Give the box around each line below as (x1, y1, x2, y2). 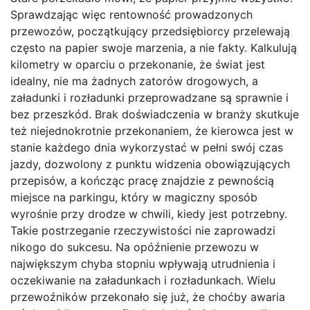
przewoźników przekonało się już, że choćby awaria (10, 290, 285, 304)
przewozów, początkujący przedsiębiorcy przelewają (10, 24, 290, 38)
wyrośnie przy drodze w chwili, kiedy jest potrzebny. (10, 207, 287, 221)
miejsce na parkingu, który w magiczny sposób (10, 190, 257, 204)
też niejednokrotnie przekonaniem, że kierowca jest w (10, 124, 293, 138)
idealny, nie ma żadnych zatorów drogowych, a (10, 74, 258, 88)
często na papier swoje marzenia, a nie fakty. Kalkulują (10, 41, 297, 55)
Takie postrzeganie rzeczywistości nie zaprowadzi (10, 224, 275, 237)
